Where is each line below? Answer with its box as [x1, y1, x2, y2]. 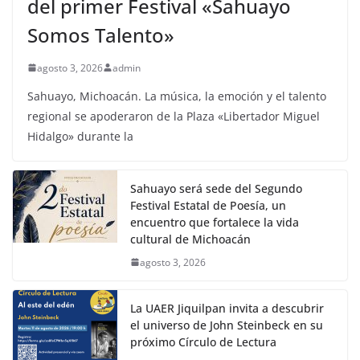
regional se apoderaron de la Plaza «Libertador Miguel [27, 108, 320, 124]
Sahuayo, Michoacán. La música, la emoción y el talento [27, 88, 326, 104]
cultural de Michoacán [130, 231, 251, 247]
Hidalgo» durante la [27, 128, 133, 144]
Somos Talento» [27, 21, 174, 48]
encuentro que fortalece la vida [130, 214, 299, 230]
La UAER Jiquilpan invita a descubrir [130, 300, 324, 316]
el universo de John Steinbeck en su [130, 317, 323, 333]
